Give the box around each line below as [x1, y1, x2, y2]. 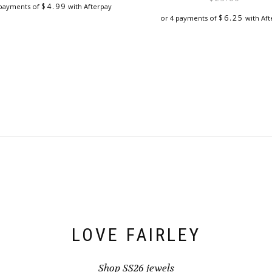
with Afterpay [66, 2, 112, 11]
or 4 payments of [160, 13, 219, 22]
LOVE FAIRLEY [71, 223, 201, 245]
